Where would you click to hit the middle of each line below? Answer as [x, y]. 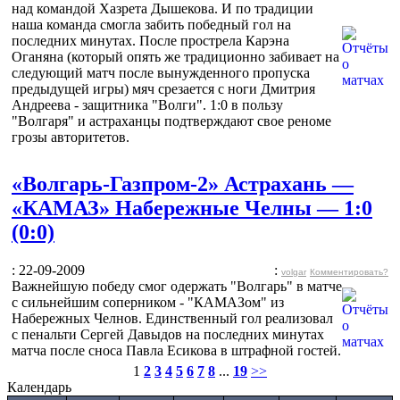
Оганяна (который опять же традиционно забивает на [175, 56]
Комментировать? [349, 271]
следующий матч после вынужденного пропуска [161, 72]
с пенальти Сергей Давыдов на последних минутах [168, 334]
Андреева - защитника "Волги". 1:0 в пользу [147, 104]
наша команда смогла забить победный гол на [151, 24]
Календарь [39, 387]
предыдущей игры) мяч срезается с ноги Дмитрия [163, 88]
